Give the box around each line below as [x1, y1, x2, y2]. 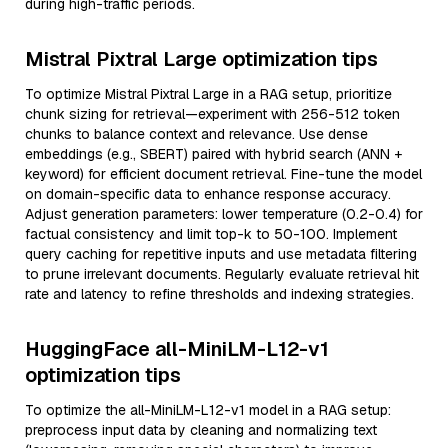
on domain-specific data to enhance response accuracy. [25, 185, 391, 203]
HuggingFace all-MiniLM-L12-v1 [25, 336, 329, 362]
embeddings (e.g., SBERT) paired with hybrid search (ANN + [25, 145, 402, 163]
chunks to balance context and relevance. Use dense [25, 125, 368, 143]
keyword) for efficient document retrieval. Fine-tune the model [25, 165, 422, 183]
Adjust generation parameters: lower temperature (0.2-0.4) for [25, 205, 423, 223]
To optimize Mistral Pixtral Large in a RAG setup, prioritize [25, 85, 392, 103]
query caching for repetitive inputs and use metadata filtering [25, 245, 417, 263]
